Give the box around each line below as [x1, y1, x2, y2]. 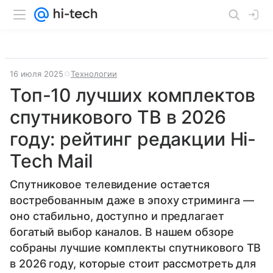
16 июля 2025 [10, 69, 63, 79]
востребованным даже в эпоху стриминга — [10, 194, 254, 207]
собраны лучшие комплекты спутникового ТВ [10, 241, 261, 254]
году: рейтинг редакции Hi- [10, 128, 257, 150]
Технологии [71, 69, 117, 79]
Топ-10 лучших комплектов [10, 84, 255, 106]
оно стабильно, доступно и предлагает [10, 210, 224, 222]
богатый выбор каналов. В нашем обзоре [10, 225, 234, 238]
